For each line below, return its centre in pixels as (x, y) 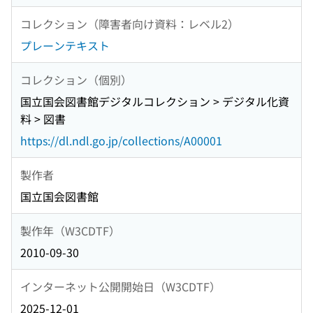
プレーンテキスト (65, 46)
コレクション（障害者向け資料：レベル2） (130, 23)
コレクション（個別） (76, 79)
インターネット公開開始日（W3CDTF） (121, 286)
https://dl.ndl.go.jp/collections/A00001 (121, 141)
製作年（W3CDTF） (70, 230)
